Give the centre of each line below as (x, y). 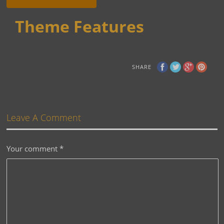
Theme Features (80, 26)
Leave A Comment (44, 118)
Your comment (33, 149)
